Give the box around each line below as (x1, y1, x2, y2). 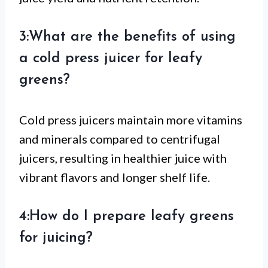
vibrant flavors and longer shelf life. (19, 170, 210, 185)
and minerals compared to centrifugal (19, 132, 220, 147)
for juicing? (19, 231, 93, 246)
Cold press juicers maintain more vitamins (19, 112, 242, 127)
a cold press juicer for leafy (19, 51, 202, 66)
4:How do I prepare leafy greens (19, 209, 234, 224)
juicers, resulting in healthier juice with (19, 151, 227, 166)
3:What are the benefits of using (19, 30, 236, 45)
